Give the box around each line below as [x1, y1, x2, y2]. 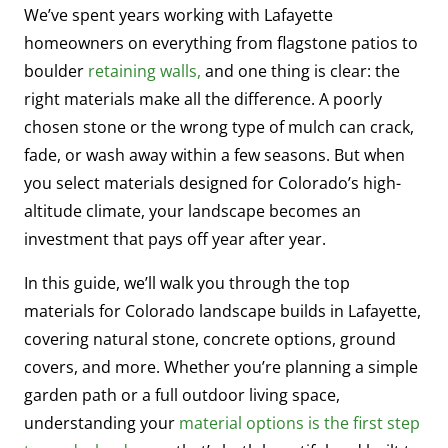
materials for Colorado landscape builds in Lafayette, [24, 299, 421, 322]
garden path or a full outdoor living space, [24, 383, 340, 406]
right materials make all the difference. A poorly [24, 87, 382, 110]
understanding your [24, 411, 179, 434]
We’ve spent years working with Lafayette [24, 3, 333, 26]
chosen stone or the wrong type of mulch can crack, [24, 115, 414, 138]
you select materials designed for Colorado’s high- [24, 171, 401, 194]
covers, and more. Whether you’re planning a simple [24, 355, 418, 378]
